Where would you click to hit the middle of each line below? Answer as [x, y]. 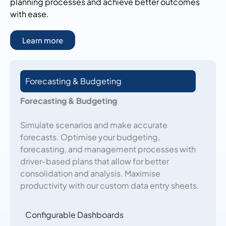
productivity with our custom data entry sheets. [110, 186]
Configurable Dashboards [74, 215]
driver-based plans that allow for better [95, 161]
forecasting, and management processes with [108, 149]
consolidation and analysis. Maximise [90, 174]
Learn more [43, 40]
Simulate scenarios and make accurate [94, 125]
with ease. [30, 14]
